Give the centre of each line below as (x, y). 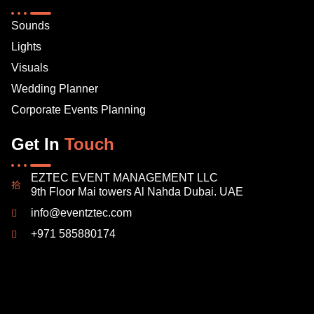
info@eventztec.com (81, 212)
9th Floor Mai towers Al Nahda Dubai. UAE (137, 191)
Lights (26, 46)
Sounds (30, 25)
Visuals (30, 67)
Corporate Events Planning (78, 109)
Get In (38, 144)
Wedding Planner (55, 88)
